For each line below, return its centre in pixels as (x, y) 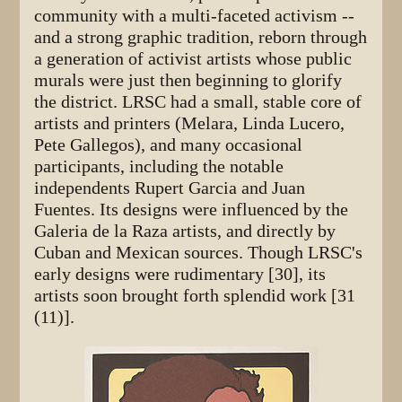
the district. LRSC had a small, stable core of (198, 101)
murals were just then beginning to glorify (188, 80)
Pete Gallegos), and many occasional (169, 144)
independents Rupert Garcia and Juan (170, 188)
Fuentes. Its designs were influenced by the (192, 209)
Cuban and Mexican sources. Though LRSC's (199, 252)
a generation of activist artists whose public (193, 58)
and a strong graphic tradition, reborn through (201, 37)
